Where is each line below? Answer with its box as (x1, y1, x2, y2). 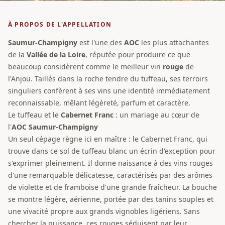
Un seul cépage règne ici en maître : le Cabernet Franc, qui (8, 134, 207, 144)
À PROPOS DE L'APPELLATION (8, 20, 111, 29)
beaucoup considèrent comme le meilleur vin (8, 61, 163, 71)
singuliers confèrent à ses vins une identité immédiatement (8, 85, 210, 95)
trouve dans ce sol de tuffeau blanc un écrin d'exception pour (8, 146, 215, 156)
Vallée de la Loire (27, 49, 85, 59)
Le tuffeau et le (8, 109, 61, 120)
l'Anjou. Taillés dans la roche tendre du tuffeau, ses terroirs (8, 73, 208, 83)
